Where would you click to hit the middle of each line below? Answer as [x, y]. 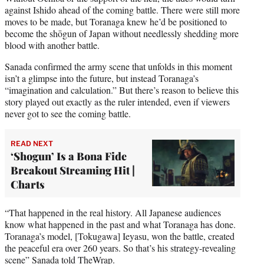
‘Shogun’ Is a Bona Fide [69, 156]
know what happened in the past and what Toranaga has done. [120, 224]
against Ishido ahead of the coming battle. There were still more [122, 9]
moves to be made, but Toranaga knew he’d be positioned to [116, 21]
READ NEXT [32, 143]
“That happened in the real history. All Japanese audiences [113, 212]
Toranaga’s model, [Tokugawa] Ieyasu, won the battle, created [120, 236]
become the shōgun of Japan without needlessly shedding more [122, 33]
